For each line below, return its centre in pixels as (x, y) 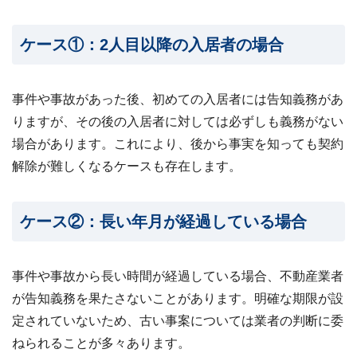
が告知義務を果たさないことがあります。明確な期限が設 (178, 299)
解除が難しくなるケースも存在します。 (127, 167)
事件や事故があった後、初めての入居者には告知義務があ (178, 100)
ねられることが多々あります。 (101, 343)
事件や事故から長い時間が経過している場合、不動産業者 (178, 277)
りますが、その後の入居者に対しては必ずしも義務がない (178, 122)
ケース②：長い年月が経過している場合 (163, 222)
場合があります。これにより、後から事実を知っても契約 (178, 144)
